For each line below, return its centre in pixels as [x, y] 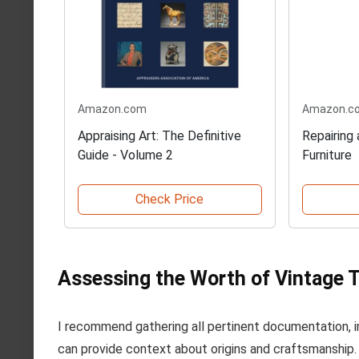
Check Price [170, 200]
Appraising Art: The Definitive [159, 136]
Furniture [327, 155]
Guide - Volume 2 [125, 155]
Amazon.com [112, 109]
